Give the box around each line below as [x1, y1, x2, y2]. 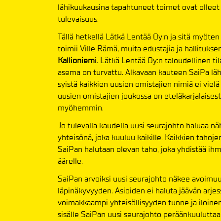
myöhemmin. [58, 102, 104, 113]
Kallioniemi [58, 55, 97, 66]
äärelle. [58, 155, 83, 166]
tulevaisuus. [58, 13, 99, 24]
